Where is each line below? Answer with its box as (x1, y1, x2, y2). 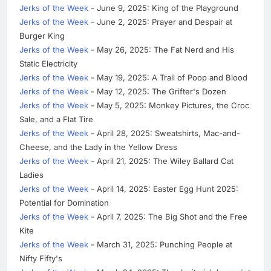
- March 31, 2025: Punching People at (88, 239, 232, 249)
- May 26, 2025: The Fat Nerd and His (88, 44, 234, 54)
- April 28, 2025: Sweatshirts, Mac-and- (88, 128, 240, 138)
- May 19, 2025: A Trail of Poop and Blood (88, 72, 247, 82)
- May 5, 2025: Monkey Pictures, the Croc (88, 100, 249, 110)
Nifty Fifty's (19, 253, 62, 263)
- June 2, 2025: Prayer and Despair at (88, 16, 232, 27)
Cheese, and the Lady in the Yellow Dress (19, 142, 177, 152)
